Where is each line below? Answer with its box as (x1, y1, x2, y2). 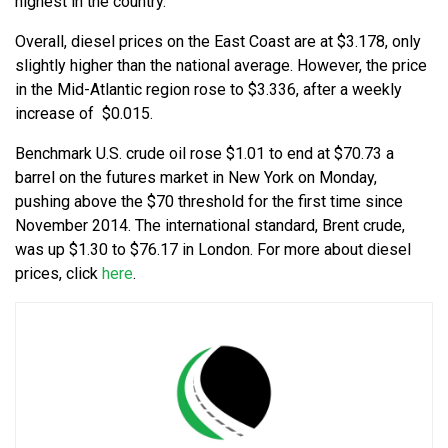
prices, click (15, 263, 102, 283)
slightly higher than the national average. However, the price (15, 55, 427, 75)
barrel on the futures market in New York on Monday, (15, 167, 377, 187)
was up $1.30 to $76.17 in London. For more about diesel (15, 239, 411, 259)
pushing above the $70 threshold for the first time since (15, 191, 403, 211)
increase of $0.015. (15, 103, 153, 123)
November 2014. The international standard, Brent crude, (15, 215, 405, 235)
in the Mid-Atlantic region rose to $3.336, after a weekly (15, 79, 402, 99)
